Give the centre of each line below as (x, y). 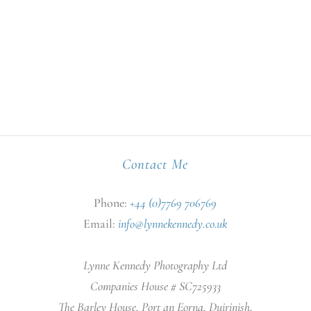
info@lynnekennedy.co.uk (173, 223)
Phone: (112, 202)
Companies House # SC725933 (155, 286)
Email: (101, 223)
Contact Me (155, 164)
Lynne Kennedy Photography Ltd (155, 265)
